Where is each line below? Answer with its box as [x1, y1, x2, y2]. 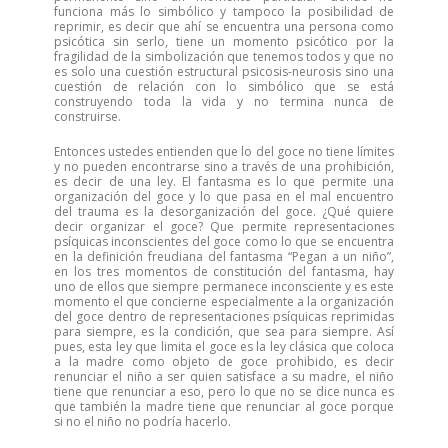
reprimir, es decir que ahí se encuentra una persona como [54, 18, 394, 35]
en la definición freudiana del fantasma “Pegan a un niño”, [54, 248, 394, 265]
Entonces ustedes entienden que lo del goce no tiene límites [54, 143, 394, 160]
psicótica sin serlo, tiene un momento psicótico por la [54, 33, 394, 50]
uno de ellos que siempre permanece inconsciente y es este [54, 278, 394, 295]
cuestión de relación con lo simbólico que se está [54, 78, 394, 95]
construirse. [54, 108, 121, 125]
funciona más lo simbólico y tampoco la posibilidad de [54, 3, 394, 20]
